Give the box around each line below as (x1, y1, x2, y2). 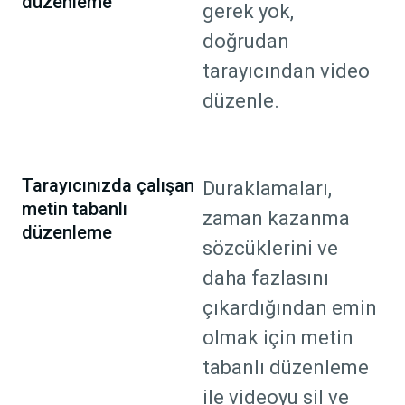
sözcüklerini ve (202, 237, 338, 260)
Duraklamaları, (202, 177, 332, 201)
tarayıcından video (202, 60, 370, 83)
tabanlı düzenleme (202, 356, 369, 380)
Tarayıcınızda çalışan (22, 174, 194, 197)
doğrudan (202, 30, 289, 53)
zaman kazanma (202, 207, 350, 231)
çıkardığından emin (202, 297, 377, 320)
